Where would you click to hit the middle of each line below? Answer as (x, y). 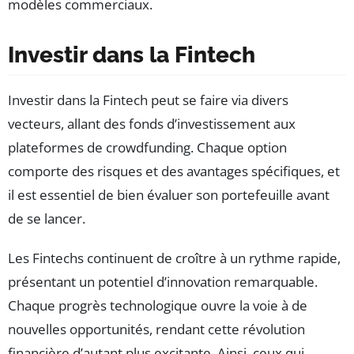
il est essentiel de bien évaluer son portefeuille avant (169, 195)
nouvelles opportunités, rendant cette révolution (156, 330)
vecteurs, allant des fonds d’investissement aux (152, 124)
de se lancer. (47, 219)
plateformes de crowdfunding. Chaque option (147, 148)
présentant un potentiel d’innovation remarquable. (163, 282)
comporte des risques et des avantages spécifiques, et (174, 171)
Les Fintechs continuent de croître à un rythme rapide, (174, 258)
